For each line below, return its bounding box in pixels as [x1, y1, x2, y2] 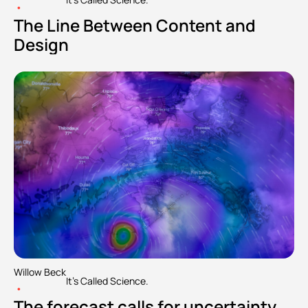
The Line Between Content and [14, 13, 256, 36]
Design [14, 32, 69, 56]
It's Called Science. [66, 274, 148, 288]
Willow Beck [14, 265, 66, 278]
